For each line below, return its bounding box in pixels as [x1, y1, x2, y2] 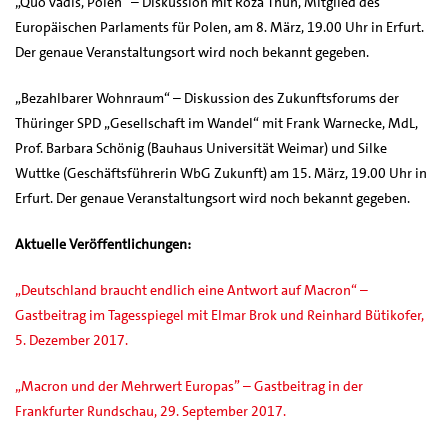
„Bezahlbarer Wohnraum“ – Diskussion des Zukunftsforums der [15, 88, 399, 107]
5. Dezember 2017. [15, 330, 128, 349]
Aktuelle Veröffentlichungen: [15, 234, 191, 253]
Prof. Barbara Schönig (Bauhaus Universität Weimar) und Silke [15, 138, 387, 157]
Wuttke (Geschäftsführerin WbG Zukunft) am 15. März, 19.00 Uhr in [15, 163, 427, 182]
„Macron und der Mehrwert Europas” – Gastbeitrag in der [15, 376, 363, 395]
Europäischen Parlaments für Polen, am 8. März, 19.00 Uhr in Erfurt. [15, 17, 424, 36]
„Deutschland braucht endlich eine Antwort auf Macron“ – [15, 280, 368, 299]
